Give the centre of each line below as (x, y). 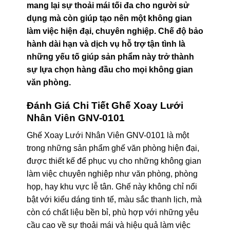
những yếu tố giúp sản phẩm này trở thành (110, 56)
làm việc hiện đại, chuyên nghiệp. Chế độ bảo (115, 31)
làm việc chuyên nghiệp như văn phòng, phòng (112, 174)
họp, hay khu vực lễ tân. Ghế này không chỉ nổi (112, 187)
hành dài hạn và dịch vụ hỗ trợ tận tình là (106, 44)
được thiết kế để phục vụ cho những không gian (114, 161)
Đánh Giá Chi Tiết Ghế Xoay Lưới (105, 105)
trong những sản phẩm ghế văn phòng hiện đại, (113, 148)
